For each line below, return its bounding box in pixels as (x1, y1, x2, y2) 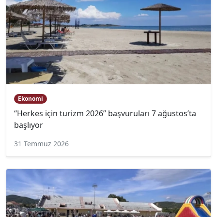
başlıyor (14, 120, 43, 131)
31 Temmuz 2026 (14, 139, 69, 149)
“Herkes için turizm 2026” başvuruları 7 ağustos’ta (14, 108, 196, 119)
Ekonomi (17, 94, 43, 103)
